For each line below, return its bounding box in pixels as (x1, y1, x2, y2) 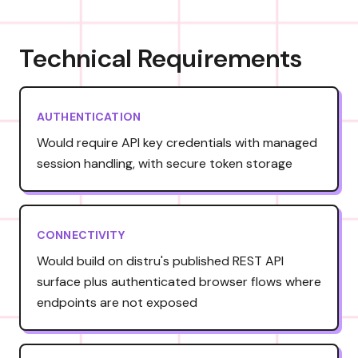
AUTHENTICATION (37, 109, 141, 124)
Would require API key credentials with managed (37, 133, 317, 151)
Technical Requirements (19, 41, 302, 75)
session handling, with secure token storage (37, 154, 292, 172)
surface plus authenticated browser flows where (37, 272, 321, 290)
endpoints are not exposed (37, 293, 197, 311)
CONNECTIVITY (37, 227, 125, 242)
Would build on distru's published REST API (37, 252, 284, 269)
